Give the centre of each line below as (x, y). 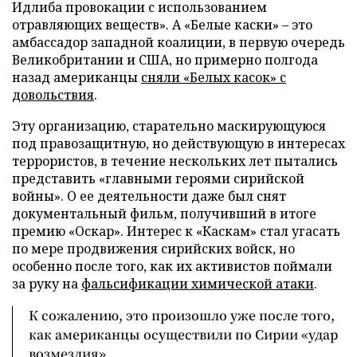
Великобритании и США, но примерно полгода (165, 60)
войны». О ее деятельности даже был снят (149, 196)
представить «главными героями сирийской (158, 178)
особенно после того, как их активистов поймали (172, 266)
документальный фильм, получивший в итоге (164, 214)
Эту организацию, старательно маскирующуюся (169, 126)
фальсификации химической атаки (198, 284)
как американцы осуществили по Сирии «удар (183, 334)
